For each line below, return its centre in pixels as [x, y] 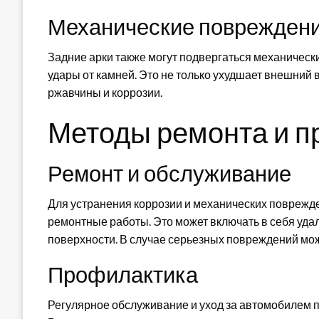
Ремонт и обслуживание [169, 173]
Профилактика [123, 274]
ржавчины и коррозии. [105, 92]
